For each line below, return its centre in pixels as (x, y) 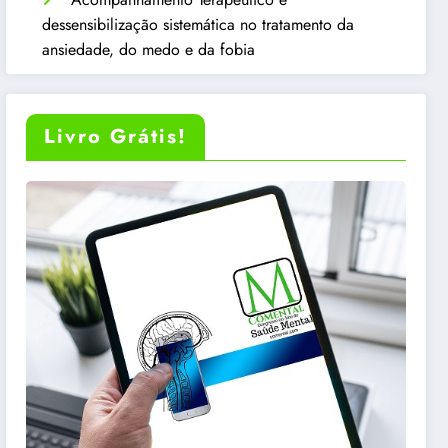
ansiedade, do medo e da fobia (149, 49)
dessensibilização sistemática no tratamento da (198, 24)
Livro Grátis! (116, 136)
